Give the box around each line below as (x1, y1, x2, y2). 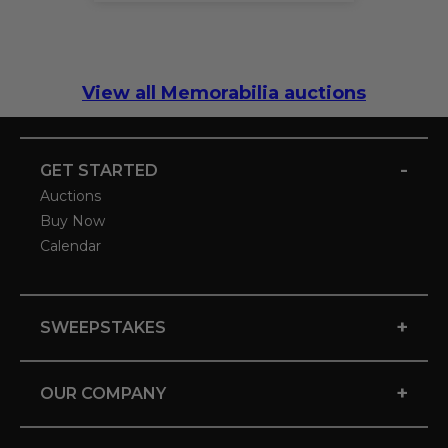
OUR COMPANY (40, 384, 166, 404)
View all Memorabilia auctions (82, 82, 366, 105)
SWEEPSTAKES (40, 318, 166, 338)
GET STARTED (40, 161, 158, 181)
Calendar (40, 237, 101, 256)
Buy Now (40, 212, 105, 231)
